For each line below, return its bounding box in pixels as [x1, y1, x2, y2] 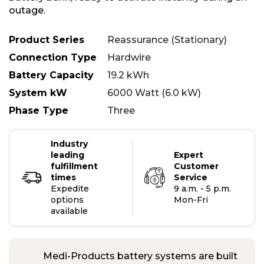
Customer [173, 161, 219, 172]
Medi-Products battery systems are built [43, 250, 237, 262]
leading [51, 150, 84, 161]
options [51, 194, 84, 206]
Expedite [51, 183, 89, 194]
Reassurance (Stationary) [107, 34, 227, 46]
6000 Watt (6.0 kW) [107, 87, 201, 99]
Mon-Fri [173, 194, 208, 206]
